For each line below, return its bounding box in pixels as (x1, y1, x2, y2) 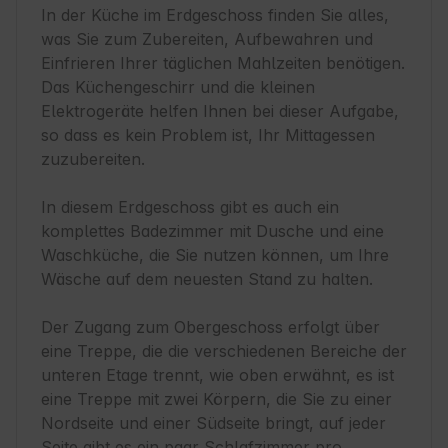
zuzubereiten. (41, 149, 145, 170)
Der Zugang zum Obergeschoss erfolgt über (41, 317, 380, 338)
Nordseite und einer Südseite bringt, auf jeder (41, 413, 386, 434)
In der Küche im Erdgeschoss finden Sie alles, (41, 5, 389, 26)
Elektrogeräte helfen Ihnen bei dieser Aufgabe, (41, 101, 399, 122)
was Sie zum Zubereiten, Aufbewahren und (41, 29, 373, 50)
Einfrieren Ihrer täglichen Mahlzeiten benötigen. (41, 53, 405, 74)
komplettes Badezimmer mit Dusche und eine (41, 221, 384, 242)
